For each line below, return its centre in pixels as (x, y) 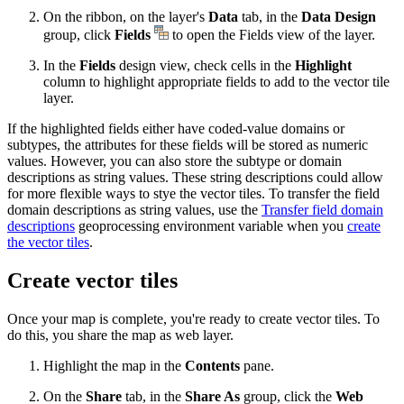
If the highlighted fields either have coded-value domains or (176, 129)
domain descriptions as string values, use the (134, 210)
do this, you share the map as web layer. (120, 335)
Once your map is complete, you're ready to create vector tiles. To (193, 319)
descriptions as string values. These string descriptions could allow (195, 178)
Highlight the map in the (114, 366)
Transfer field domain (322, 210)
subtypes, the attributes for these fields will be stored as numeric (188, 145)
